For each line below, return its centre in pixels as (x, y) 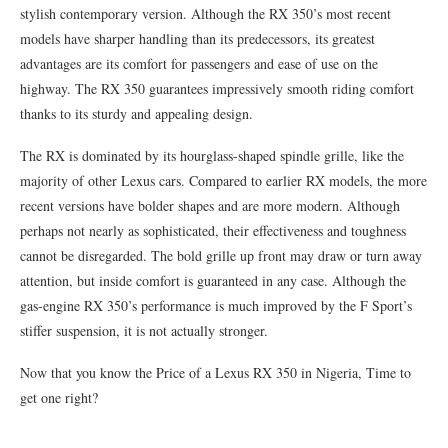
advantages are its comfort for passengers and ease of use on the (199, 63)
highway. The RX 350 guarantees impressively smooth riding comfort (217, 88)
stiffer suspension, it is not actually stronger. (144, 330)
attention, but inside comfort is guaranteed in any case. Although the (213, 280)
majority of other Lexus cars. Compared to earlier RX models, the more (223, 180)
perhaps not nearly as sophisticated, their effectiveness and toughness (213, 230)
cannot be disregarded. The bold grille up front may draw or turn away (221, 255)
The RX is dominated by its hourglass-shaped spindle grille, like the (212, 155)
